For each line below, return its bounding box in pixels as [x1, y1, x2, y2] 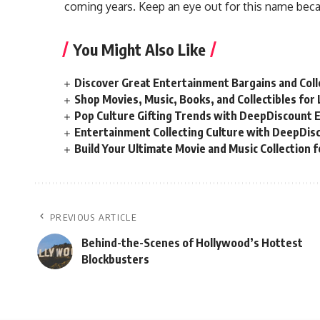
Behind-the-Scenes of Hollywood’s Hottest [81, 236, 303, 250]
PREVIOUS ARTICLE [50, 211, 136, 223]
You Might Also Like [73, 39, 206, 59]
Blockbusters [81, 252, 149, 266]
